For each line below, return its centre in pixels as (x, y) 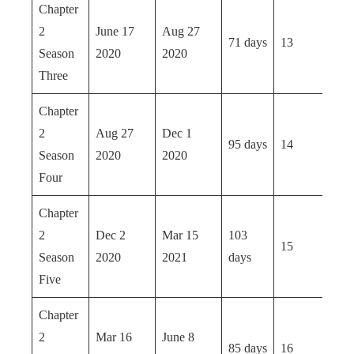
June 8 (178, 337)
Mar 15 (180, 235)
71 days (248, 42)
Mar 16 (114, 337)
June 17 (115, 31)
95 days (248, 144)
